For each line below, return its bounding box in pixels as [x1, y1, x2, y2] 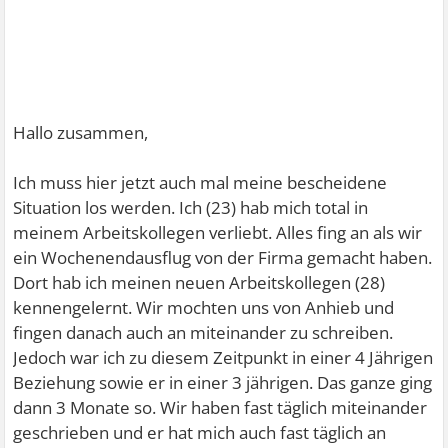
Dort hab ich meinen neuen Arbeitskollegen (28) [13, 271, 386, 294]
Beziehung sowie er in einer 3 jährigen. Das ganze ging [13, 371, 433, 394]
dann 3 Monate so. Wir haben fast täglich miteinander [13, 396, 428, 419]
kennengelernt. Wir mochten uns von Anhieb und [13, 296, 395, 319]
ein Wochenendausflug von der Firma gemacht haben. [13, 246, 433, 269]
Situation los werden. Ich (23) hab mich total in [13, 196, 369, 219]
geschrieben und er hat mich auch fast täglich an [13, 421, 387, 444]
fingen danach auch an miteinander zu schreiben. [13, 321, 394, 344]
